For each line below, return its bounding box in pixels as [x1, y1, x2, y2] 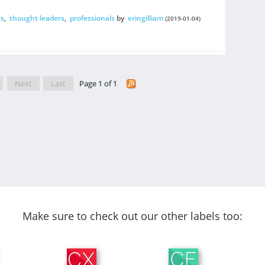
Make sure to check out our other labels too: [22, 209, 243, 223]
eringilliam [127, 12, 163, 23]
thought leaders [9, 12, 64, 23]
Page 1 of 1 [79, 77, 119, 89]
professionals [69, 12, 115, 23]
